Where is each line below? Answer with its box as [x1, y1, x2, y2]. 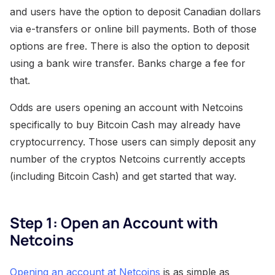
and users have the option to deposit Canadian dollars [10, 6, 261, 18]
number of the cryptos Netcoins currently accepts [10, 153, 246, 166]
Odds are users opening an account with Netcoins [10, 101, 243, 114]
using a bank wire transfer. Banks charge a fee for [10, 57, 246, 70]
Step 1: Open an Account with [10, 212, 218, 233]
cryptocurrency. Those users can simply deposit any [10, 136, 256, 149]
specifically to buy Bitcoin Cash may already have [10, 118, 241, 131]
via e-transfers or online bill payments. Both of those [10, 23, 257, 36]
